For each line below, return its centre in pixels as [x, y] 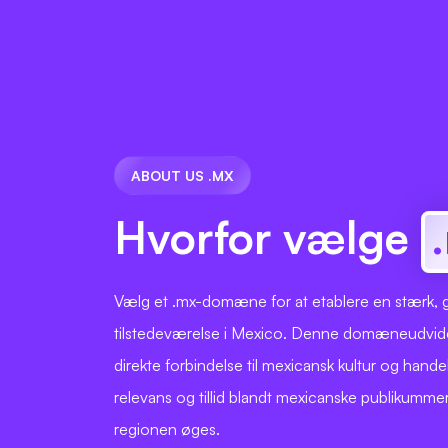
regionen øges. [167, 428]
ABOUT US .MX [182, 175]
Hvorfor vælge [267, 237]
